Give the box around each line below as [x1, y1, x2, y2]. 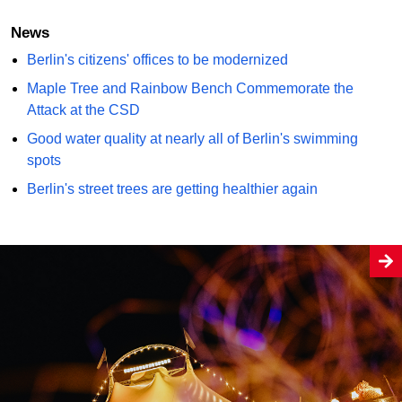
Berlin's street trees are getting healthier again [26, 180, 318, 197]
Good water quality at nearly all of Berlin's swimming [26, 130, 358, 146]
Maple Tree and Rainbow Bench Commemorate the [26, 80, 354, 96]
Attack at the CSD [26, 101, 140, 118]
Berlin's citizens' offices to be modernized [26, 51, 288, 67]
